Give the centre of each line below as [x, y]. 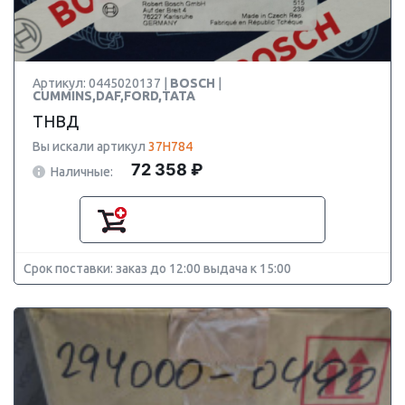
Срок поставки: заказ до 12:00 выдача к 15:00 [157, 268]
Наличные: [82, 171]
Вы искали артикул [90, 146]
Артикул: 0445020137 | [101, 83]
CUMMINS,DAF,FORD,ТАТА [114, 96]
